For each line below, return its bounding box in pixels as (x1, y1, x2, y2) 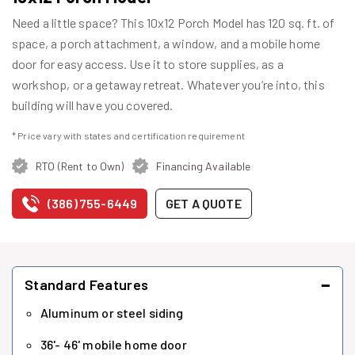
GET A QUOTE (166, 196, 242, 212)
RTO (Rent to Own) (36, 158, 124, 173)
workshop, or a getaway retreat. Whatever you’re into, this (12, 76, 325, 92)
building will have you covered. (12, 97, 174, 113)
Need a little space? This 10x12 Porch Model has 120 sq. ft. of (12, 14, 335, 30)
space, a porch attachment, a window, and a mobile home (12, 35, 321, 51)
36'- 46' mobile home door (40, 336, 187, 352)
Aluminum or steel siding (40, 305, 184, 321)
